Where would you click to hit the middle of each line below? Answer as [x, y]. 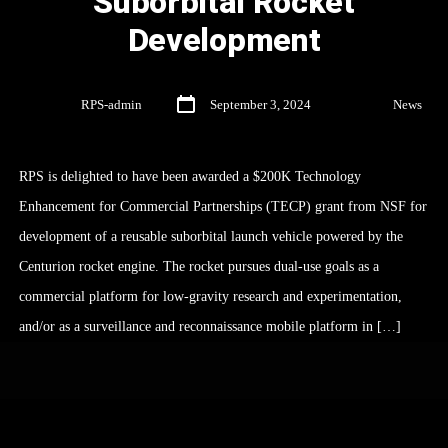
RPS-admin [111, 104]
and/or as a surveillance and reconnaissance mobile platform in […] [209, 327]
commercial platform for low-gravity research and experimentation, [210, 297]
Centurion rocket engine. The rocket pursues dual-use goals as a [198, 267]
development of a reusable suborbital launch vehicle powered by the [210, 237]
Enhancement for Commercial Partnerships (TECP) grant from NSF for [222, 207]
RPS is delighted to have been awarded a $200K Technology [189, 177]
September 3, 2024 [260, 104]
